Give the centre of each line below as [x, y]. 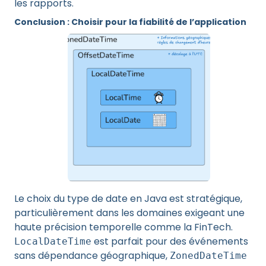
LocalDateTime [53, 241]
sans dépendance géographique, [92, 256]
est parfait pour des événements [170, 241]
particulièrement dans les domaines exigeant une [129, 213]
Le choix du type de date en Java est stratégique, [128, 199]
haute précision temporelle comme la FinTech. [123, 227]
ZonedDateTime [208, 256]
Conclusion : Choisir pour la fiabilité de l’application [130, 22]
